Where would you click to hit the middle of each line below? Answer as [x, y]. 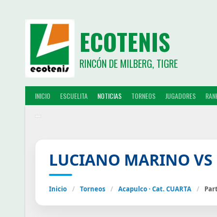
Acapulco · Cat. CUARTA [155, 189]
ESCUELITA [74, 95]
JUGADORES [180, 95]
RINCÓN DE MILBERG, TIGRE [128, 63]
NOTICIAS [109, 95]
